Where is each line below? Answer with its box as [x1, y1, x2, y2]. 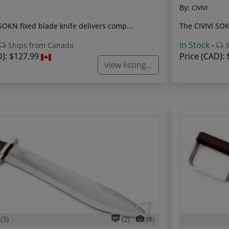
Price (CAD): [179, 51, 226, 62]
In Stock [179, 39, 210, 51]
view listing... [104, 59, 152, 71]
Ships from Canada [6, 40, 74, 51]
